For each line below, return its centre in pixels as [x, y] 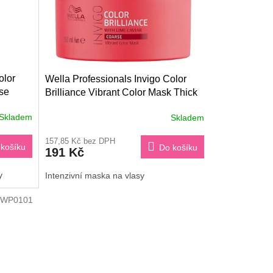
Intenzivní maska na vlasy [94, 175]
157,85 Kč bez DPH [80, 141]
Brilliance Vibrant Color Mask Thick [121, 92]
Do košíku [178, 147]
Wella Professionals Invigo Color [115, 79]
